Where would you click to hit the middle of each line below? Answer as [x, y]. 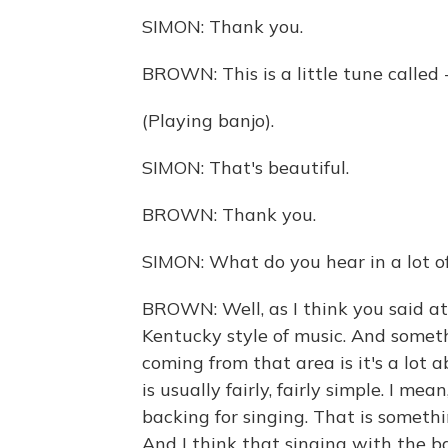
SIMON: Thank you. [222, 26]
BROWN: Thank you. [229, 214]
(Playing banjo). [208, 120]
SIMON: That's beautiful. [245, 167]
